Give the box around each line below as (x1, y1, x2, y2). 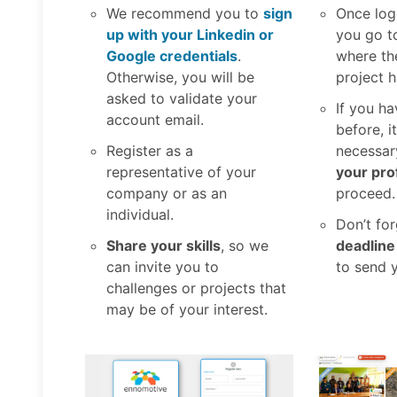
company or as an (106, 184, 227, 203)
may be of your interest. (106, 300, 268, 319)
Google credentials (106, 46, 237, 65)
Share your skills (106, 237, 221, 255)
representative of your (106, 163, 256, 182)
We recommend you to (106, 4, 263, 22)
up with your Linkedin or (106, 25, 274, 43)
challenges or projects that (106, 279, 286, 298)
